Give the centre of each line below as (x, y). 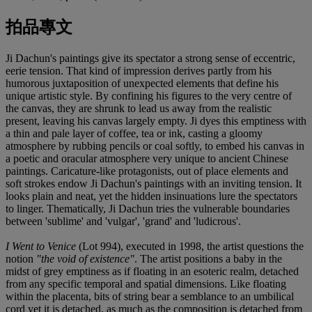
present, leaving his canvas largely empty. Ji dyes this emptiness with (156, 121)
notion (21, 259)
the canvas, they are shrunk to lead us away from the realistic (139, 109)
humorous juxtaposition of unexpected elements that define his (142, 84)
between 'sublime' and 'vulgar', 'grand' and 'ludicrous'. (123, 221)
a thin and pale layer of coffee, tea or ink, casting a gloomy (134, 134)
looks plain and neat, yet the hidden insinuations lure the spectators (151, 196)
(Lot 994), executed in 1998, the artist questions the (190, 247)
